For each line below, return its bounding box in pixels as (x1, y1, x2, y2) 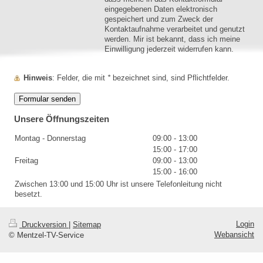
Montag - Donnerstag (15, 134, 86, 143)
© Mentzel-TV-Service (9, 231, 84, 240)
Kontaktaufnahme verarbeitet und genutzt (104, 25, 245, 34)
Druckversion (19, 220, 69, 230)
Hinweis (23, 73, 52, 83)
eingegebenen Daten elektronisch (104, 5, 217, 14)
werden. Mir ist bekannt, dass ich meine (104, 35, 240, 44)
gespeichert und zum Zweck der (104, 15, 213, 24)
